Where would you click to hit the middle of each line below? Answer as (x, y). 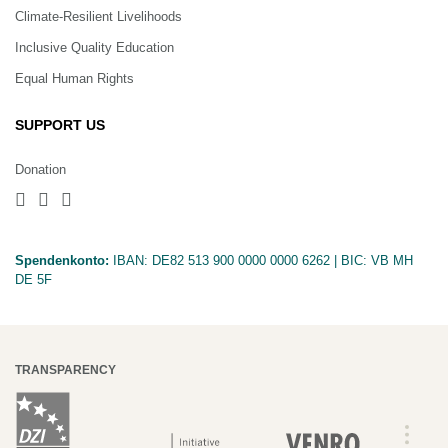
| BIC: (350, 260)
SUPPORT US (60, 125)
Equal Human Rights (74, 78)
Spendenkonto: (62, 260)
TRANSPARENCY (65, 369)
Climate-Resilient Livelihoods (98, 16)
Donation (40, 169)
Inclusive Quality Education (94, 47)
